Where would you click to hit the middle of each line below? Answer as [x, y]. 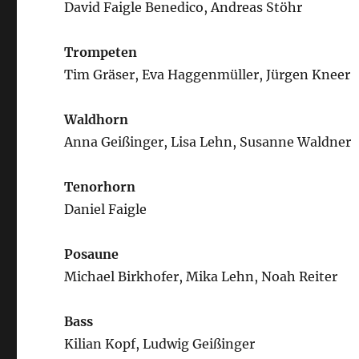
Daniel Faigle [106, 209]
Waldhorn [97, 119]
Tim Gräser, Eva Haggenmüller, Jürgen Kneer [208, 74]
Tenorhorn [100, 186]
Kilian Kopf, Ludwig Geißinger [160, 343]
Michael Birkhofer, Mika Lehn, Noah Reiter [201, 276]
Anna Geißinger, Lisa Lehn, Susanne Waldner [208, 141]
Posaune [92, 254]
